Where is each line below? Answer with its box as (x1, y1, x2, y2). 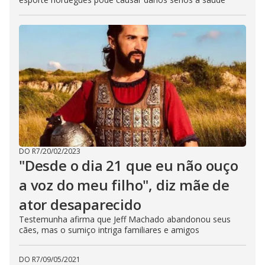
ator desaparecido (19, 195, 141, 214)
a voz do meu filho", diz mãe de (19, 175, 230, 195)
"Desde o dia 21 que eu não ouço (19, 156, 238, 175)
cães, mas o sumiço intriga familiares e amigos (19, 224, 199, 235)
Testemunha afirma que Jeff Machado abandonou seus (19, 214, 231, 225)
